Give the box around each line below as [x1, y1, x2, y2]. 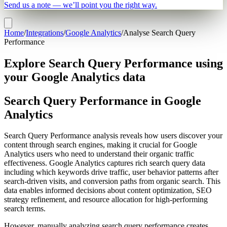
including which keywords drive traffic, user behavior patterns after [4, 168, 218, 177]
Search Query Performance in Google [4, 94, 201, 107]
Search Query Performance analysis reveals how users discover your [4, 131, 222, 140]
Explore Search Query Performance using [4, 56, 223, 70]
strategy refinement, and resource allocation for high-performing [4, 195, 208, 204]
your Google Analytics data [4, 70, 145, 84]
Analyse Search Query [123, 28, 196, 37]
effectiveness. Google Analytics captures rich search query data [4, 159, 205, 168]
